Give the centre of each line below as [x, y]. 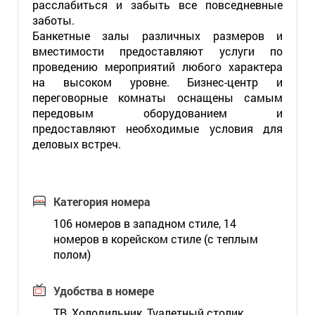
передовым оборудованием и [157, 113]
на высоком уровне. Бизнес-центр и [157, 82]
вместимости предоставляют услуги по [157, 51]
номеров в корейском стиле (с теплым [155, 239]
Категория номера [102, 201]
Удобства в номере [103, 291]
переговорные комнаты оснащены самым [157, 97]
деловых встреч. [76, 144]
